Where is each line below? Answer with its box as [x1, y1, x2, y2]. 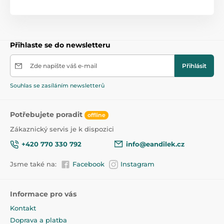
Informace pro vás [10, 189, 76, 199]
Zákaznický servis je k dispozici [10, 124, 114, 133]
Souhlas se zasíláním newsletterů [10, 82, 104, 89]
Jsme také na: [10, 160, 56, 168]
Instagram [120, 160, 154, 168]
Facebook [72, 160, 104, 168]
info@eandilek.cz [126, 140, 184, 148]
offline [87, 111, 105, 118]
